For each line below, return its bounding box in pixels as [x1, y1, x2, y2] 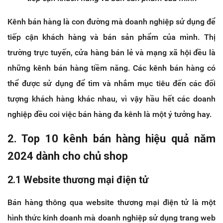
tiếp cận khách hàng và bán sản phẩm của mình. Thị [7, 32, 216, 42]
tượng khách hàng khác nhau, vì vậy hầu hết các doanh [7, 94, 216, 104]
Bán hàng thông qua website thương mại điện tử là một [7, 198, 216, 208]
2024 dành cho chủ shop [7, 150, 128, 163]
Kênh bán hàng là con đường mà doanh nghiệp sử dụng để [7, 17, 216, 27]
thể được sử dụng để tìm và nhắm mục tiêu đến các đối [7, 79, 216, 89]
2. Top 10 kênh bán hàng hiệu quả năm [7, 132, 216, 145]
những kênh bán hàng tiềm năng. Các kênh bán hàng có [7, 63, 216, 73]
